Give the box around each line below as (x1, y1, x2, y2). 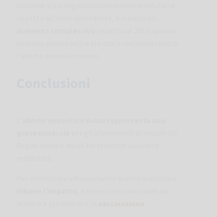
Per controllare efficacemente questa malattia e (16, 173, 176, 183)
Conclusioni (16, 74, 90, 92)
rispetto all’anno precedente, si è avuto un (16, 13, 156, 23)
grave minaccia (16, 127, 70, 138)
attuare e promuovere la (16, 198, 98, 208)
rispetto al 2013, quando (95, 25, 177, 35)
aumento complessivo (16, 25, 95, 35)
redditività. (16, 153, 52, 163)
